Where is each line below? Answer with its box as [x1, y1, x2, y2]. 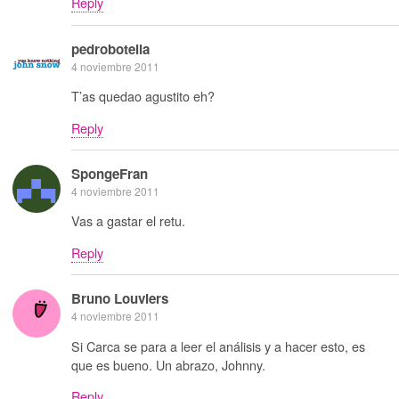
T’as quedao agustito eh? [71, 86, 215, 106]
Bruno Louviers [71, 289, 168, 309]
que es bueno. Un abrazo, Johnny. [71, 354, 265, 374]
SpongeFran [71, 163, 148, 183]
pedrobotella [71, 38, 150, 59]
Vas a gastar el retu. [71, 211, 185, 231]
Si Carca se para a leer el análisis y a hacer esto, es [71, 336, 365, 355]
